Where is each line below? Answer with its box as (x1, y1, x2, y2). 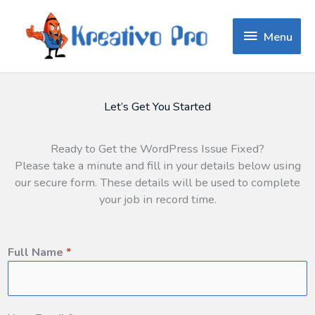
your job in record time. (98, 191, 217, 207)
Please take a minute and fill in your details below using (14, 157, 301, 174)
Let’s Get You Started (104, 98, 211, 115)
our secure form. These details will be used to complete (15, 174, 300, 191)
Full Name (8, 243, 66, 260)
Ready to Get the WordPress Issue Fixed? (51, 140, 264, 157)
